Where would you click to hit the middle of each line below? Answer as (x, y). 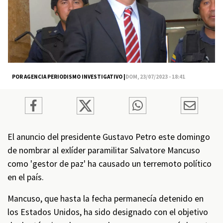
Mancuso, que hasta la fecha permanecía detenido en (106, 199)
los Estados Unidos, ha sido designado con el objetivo (108, 212)
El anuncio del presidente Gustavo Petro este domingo (109, 137)
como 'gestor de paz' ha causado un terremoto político (110, 164)
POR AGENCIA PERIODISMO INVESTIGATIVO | (69, 76)
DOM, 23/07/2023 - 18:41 (155, 76)
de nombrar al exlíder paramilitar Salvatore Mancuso (104, 150)
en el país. (27, 177)
